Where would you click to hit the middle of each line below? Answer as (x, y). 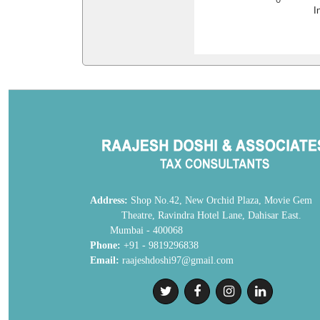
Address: (109, 200)
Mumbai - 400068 (136, 230)
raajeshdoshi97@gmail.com (176, 260)
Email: (105, 260)
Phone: (105, 245)
